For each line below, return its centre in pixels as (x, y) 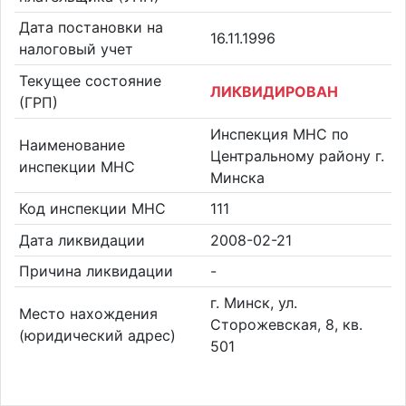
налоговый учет (76, 49)
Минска (237, 177)
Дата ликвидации (82, 240)
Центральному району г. (297, 155)
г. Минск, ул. (254, 302)
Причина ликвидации (96, 271)
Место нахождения (88, 313)
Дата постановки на (91, 28)
